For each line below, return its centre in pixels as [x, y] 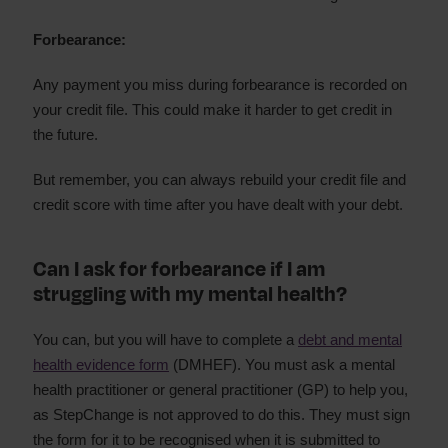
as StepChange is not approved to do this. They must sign [221, 414]
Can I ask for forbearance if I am [179, 269]
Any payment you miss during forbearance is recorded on [220, 84]
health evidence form [101, 364]
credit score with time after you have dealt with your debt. [218, 204]
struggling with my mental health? [190, 294]
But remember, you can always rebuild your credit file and [219, 179]
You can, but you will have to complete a [165, 339]
